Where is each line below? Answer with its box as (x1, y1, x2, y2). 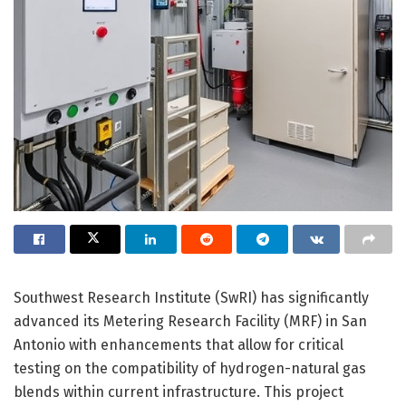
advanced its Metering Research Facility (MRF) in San (14, 313, 367, 331)
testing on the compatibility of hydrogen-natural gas (14, 360, 366, 378)
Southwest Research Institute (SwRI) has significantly (14, 289, 369, 307)
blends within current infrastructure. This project (14, 383, 343, 401)
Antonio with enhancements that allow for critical (14, 336, 343, 354)
